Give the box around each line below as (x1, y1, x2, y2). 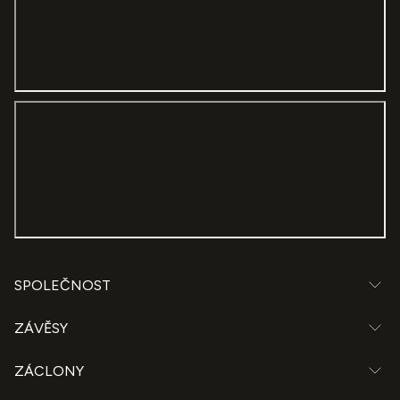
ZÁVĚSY (14, 319, 68, 337)
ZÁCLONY (14, 362, 84, 379)
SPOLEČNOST (14, 276, 111, 294)
